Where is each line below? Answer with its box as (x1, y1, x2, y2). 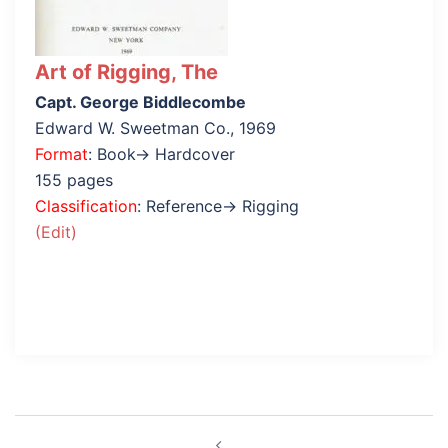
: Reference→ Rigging (137, 196, 299, 216)
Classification (35, 196, 137, 216)
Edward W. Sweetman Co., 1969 (35, 118, 276, 138)
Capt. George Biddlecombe (35, 92, 246, 112)
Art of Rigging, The (35, 60, 218, 84)
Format (35, 144, 88, 164)
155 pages (35, 170, 113, 190)
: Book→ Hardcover (88, 144, 235, 164)
